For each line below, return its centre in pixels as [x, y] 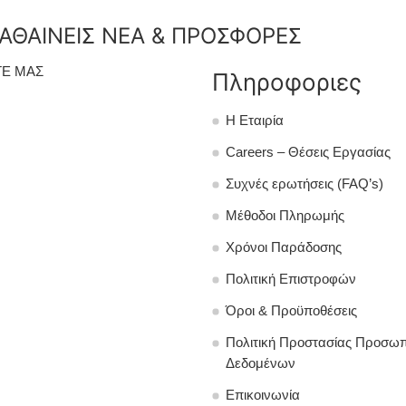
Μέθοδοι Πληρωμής [285, 216]
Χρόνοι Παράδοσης [284, 248]
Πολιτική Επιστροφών [291, 280]
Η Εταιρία [255, 121]
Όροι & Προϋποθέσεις [291, 311]
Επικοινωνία [263, 396]
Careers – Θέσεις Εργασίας [308, 153]
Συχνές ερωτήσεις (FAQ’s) [304, 184]
